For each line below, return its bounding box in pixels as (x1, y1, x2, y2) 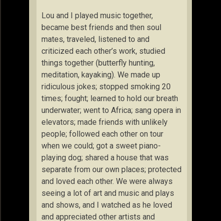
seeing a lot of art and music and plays (41, 188, 174, 198)
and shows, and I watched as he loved (41, 200, 172, 210)
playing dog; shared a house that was (41, 153, 169, 162)
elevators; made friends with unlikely (41, 117, 168, 127)
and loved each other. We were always (41, 177, 173, 186)
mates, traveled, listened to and (41, 35, 149, 44)
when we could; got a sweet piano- (41, 141, 161, 150)
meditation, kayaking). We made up (41, 70, 160, 79)
